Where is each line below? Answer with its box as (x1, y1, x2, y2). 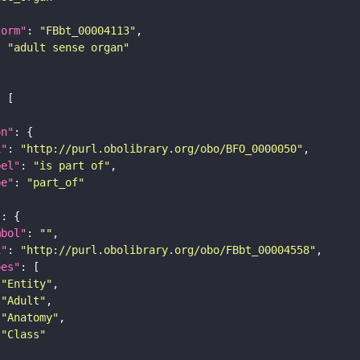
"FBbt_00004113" (39, 23, 136, 37)
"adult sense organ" (7, 40, 129, 54)
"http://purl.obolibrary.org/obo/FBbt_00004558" (20, 243, 316, 256)
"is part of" (33, 158, 110, 172)
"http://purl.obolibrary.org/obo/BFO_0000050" (20, 141, 303, 155)
